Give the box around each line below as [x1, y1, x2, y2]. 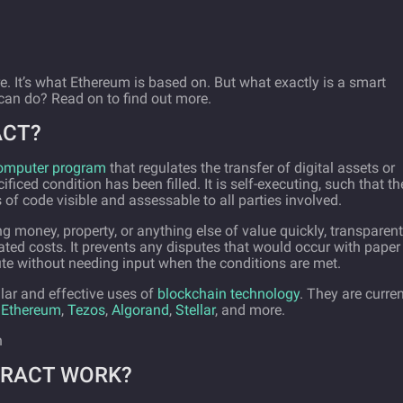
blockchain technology [157, 285, 300, 302]
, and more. [215, 301, 285, 318]
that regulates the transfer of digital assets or [106, 159, 395, 176]
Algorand [112, 301, 169, 318]
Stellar [175, 301, 215, 318]
